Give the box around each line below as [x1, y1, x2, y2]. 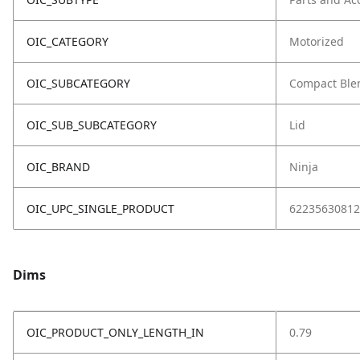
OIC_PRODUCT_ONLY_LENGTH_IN [27, 325, 204, 340]
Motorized [289, 34, 344, 49]
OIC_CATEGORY [27, 34, 108, 49]
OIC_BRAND [27, 159, 90, 174]
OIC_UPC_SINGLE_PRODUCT [27, 201, 174, 216]
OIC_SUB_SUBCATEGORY [27, 117, 157, 133]
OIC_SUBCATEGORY [27, 76, 130, 91]
